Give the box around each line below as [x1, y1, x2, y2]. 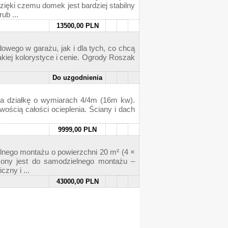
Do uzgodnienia [52, 74, 102, 81]
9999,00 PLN [58, 126, 97, 133]
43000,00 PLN [56, 178, 99, 185]
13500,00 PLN [56, 22, 99, 30]
